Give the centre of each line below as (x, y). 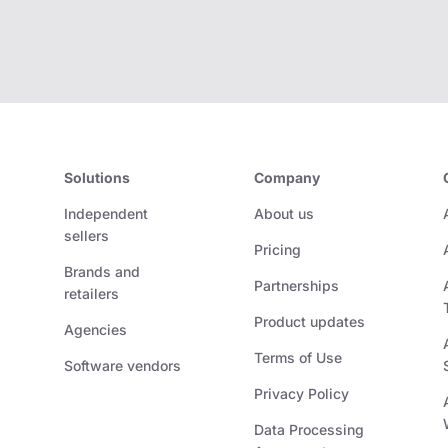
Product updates (309, 322)
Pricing (277, 250)
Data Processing (308, 430)
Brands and (102, 272)
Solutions (97, 178)
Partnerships (296, 286)
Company (286, 178)
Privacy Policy (301, 394)
